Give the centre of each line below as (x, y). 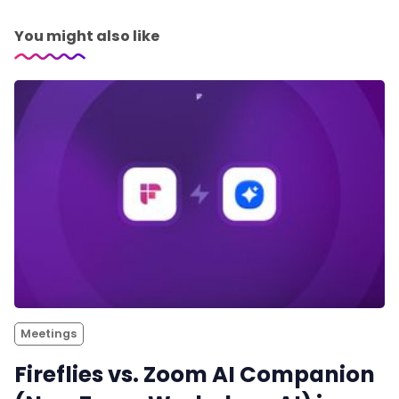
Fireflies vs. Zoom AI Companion (195, 374)
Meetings (49, 333)
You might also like (87, 36)
